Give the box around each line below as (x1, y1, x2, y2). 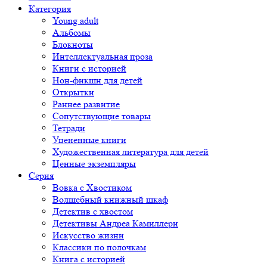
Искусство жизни (52, 229, 124, 241)
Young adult (52, 14, 98, 26)
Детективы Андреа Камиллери (52, 217, 178, 229)
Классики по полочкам (52, 241, 146, 253)
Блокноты (52, 38, 93, 50)
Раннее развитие (52, 98, 120, 110)
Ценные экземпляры (52, 157, 136, 169)
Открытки (52, 86, 94, 98)
